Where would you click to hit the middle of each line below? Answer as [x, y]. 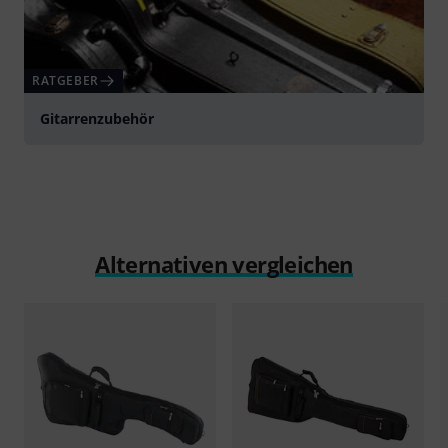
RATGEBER [65, 81]
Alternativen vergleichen [224, 264]
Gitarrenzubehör [97, 119]
